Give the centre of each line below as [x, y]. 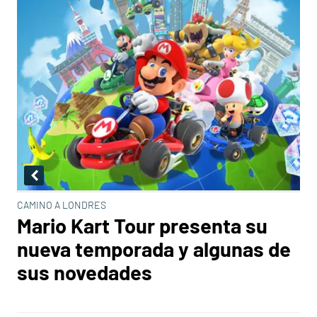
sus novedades [85, 272]
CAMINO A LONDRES [62, 205]
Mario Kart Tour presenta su [142, 225]
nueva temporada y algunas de [154, 249]
